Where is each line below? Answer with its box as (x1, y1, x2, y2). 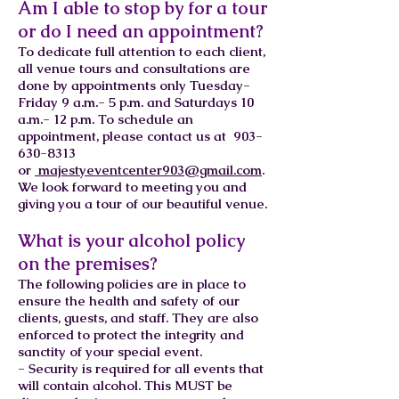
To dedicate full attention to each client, (18, 43, 265, 60)
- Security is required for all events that (18, 360, 264, 377)
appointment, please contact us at (18, 127, 230, 144)
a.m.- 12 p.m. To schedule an (18, 110, 193, 127)
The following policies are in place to (18, 275, 246, 292)
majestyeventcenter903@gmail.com (38, 161, 262, 178)
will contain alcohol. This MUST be (18, 377, 232, 394)
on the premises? (18, 252, 158, 275)
